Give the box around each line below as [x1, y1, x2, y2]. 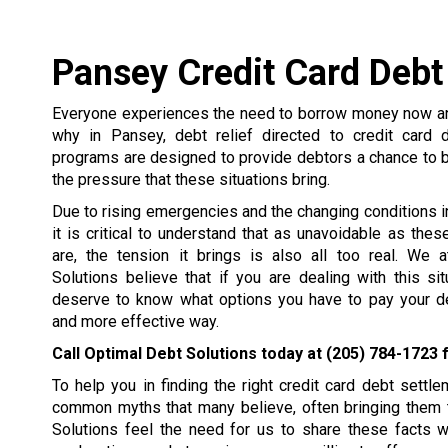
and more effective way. [52, 312, 219, 331]
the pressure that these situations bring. [52, 170, 330, 189]
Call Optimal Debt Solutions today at [52, 344, 326, 363]
